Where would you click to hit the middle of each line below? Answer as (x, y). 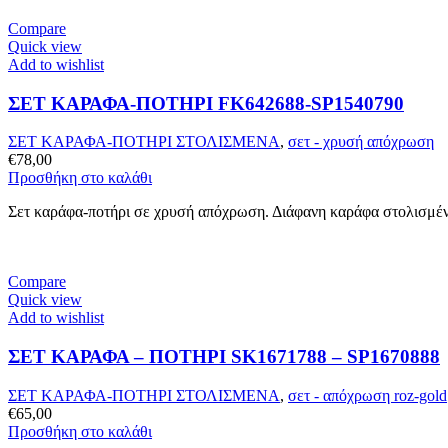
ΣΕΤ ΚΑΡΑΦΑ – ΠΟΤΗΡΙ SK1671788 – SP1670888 (224, 356)
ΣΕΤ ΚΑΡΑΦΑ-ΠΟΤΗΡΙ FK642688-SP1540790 (206, 103)
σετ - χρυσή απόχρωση (361, 142)
